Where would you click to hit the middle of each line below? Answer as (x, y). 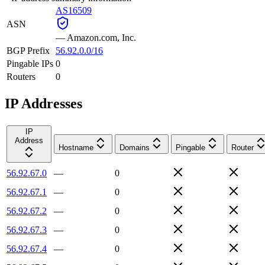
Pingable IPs (30, 63)
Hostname (76, 147)
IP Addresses (43, 103)
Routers (21, 76)
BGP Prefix (28, 50)
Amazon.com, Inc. (101, 37)
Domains (135, 147)
